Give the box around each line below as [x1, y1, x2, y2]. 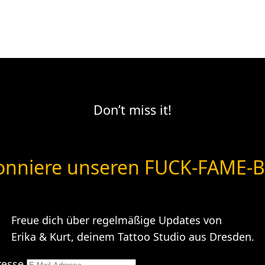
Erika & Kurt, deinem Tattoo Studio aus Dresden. [11, 229, 254, 244]
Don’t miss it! [93, 101, 172, 119]
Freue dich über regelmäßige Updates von [11, 212, 222, 227]
